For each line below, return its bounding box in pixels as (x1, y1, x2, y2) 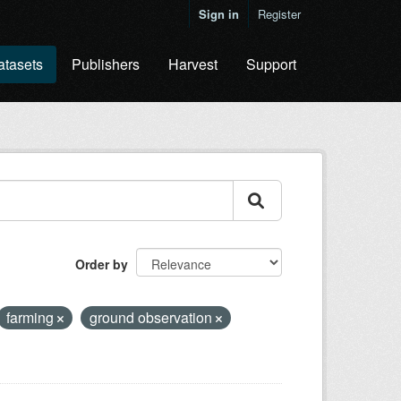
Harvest (168, 54, 218, 74)
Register (258, 5, 301, 22)
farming (6, 307, 57, 328)
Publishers (72, 54, 140, 74)
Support (246, 54, 296, 74)
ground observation (90, 307, 216, 328)
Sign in (199, 5, 239, 22)
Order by (75, 255, 128, 273)
